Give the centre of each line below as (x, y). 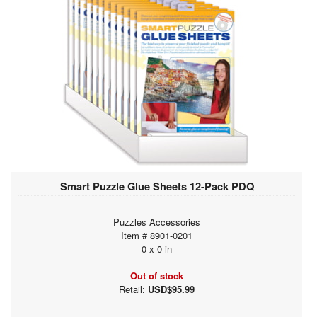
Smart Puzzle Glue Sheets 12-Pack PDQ (157, 186)
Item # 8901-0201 (157, 235)
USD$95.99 (171, 289)
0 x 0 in (157, 248)
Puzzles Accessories (157, 221)
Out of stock (157, 275)
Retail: (133, 289)
